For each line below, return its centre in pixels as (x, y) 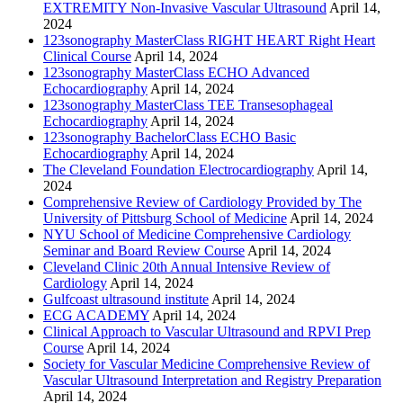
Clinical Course (87, 56)
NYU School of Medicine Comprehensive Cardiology (197, 234)
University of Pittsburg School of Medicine (165, 218)
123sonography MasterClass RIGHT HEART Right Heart (209, 40)
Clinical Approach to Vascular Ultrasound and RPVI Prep (207, 331)
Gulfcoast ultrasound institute (126, 299)
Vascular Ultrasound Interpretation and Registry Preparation (212, 380)
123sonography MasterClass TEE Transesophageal (188, 104)
